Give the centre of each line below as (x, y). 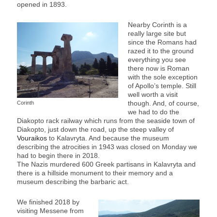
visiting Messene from (50, 210)
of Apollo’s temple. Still (162, 85)
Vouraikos (32, 138)
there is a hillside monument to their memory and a (95, 173)
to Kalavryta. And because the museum (108, 138)
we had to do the (154, 112)
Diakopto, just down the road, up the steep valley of (95, 129)
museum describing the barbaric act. (73, 181)
